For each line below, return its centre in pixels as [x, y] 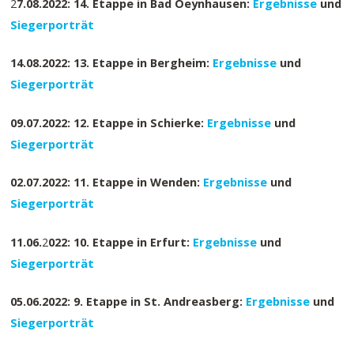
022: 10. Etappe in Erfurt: [121, 241]
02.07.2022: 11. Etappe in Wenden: [105, 182]
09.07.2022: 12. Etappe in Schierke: [107, 122]
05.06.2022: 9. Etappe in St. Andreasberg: [128, 301]
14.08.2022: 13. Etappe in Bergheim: [110, 63]
